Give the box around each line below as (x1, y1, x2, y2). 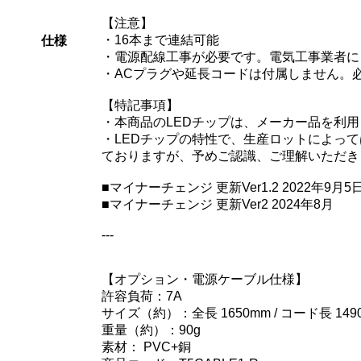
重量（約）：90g (102, 322, 201, 337)
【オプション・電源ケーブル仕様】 (102, 272, 308, 286)
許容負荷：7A (102, 288, 182, 303)
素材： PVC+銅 (102, 339, 191, 354)
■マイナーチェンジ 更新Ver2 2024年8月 (102, 197, 334, 211)
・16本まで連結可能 (102, 32, 219, 47)
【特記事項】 (102, 98, 179, 112)
